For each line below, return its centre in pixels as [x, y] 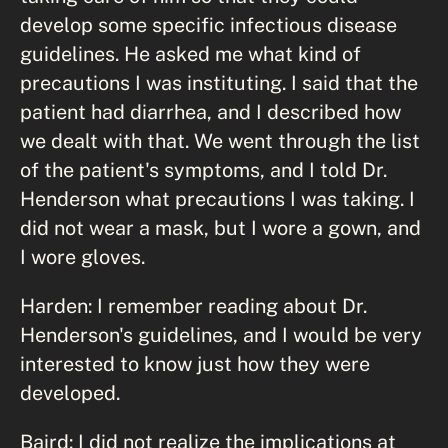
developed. [70, 392]
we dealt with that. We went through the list [220, 140]
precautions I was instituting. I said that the [219, 82]
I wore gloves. [82, 256]
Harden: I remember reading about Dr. [193, 305]
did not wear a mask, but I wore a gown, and [220, 227]
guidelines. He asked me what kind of [190, 53]
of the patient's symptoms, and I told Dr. [203, 169]
